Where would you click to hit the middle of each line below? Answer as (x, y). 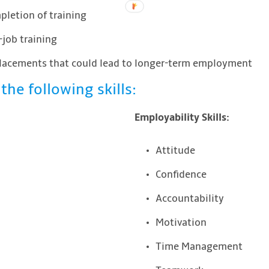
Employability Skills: (182, 118)
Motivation (181, 223)
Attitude (175, 151)
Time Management (199, 247)
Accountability (190, 199)
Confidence (181, 175)
